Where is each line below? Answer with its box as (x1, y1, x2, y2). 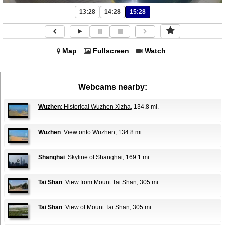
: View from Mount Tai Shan (62, 179, 137, 186)
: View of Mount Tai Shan (62, 204, 130, 211)
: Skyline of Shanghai (65, 154, 123, 161)
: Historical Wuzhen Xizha (61, 103, 131, 111)
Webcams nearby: (78, 83, 147, 92)
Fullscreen (93, 47, 129, 55)
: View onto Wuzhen (61, 129, 115, 136)
